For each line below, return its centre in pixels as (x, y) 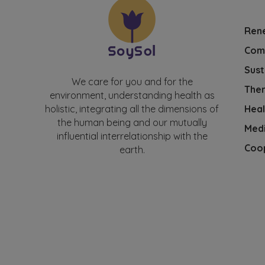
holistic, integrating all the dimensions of (132, 109)
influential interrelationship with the (132, 136)
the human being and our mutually (132, 123)
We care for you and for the (132, 82)
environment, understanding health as (132, 96)
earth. (132, 150)
